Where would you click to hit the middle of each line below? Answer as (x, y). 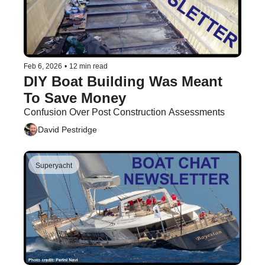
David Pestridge (67, 130)
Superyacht (54, 165)
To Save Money (75, 98)
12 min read (88, 66)
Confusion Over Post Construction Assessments (124, 112)
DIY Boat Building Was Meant (123, 81)
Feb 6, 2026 (43, 66)
